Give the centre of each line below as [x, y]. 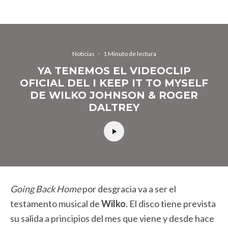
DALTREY [114, 107]
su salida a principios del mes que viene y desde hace [112, 218]
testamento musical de [56, 204]
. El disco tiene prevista [171, 204]
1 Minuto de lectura [130, 54]
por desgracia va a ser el [129, 189]
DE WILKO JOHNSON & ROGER [114, 95]
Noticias [83, 54]
